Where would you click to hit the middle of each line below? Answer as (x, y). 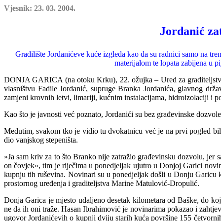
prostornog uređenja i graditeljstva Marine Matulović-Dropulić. (102, 183)
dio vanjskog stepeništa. (41, 140)
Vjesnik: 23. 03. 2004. (40, 8)
